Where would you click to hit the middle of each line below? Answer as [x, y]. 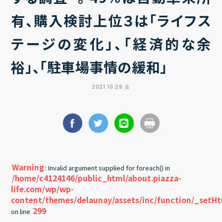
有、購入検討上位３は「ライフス [111, 20]
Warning [28, 167]
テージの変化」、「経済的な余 [111, 44]
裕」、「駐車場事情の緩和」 [89, 67]
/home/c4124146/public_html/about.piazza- [97, 178]
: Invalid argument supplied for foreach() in [108, 168]
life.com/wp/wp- [43, 189]
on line [22, 211]
